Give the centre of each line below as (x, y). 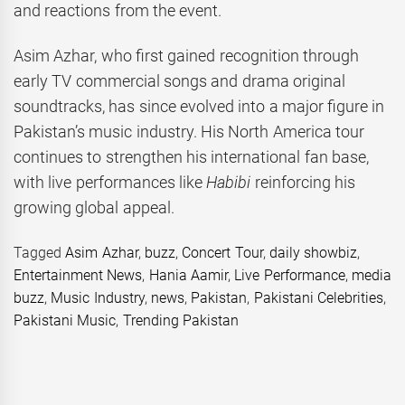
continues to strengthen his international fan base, (191, 157)
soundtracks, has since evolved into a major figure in (199, 107)
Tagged (40, 252)
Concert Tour (222, 252)
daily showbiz (313, 252)
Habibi (229, 183)
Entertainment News (78, 275)
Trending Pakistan (180, 320)
